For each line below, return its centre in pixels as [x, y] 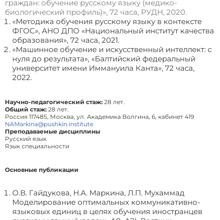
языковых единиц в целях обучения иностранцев [107, 212]
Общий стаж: [26, 110]
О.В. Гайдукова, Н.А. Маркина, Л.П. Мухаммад [98, 193]
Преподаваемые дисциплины [53, 132]
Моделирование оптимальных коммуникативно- [106, 202]
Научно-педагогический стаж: [54, 102]
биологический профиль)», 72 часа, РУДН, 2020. [96, 12]
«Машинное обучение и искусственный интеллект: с [112, 50]
